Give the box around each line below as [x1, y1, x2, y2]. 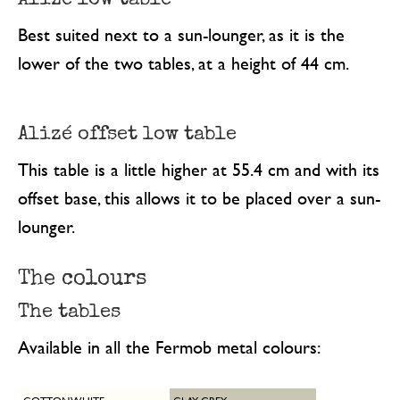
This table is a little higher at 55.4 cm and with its [17, 155, 379, 182]
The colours [17, 262, 146, 291]
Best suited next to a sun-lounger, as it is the [17, 21, 345, 48]
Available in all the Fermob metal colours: [17, 333, 321, 360]
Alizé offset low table [17, 120, 237, 146]
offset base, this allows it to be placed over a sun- [17, 184, 380, 211]
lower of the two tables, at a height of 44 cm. [17, 50, 349, 77]
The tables [17, 297, 121, 324]
